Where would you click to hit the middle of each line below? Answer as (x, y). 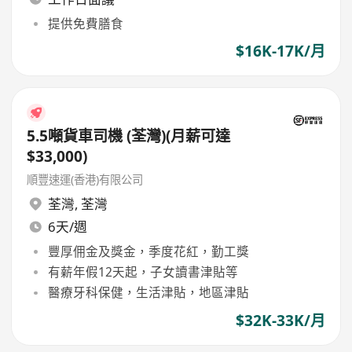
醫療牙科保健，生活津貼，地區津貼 (148, 293)
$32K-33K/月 (280, 320)
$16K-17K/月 (280, 51)
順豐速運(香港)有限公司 (85, 179)
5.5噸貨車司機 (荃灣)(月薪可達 (129, 136)
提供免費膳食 (85, 23)
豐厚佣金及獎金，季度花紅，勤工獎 (148, 251)
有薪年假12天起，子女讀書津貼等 (143, 272)
